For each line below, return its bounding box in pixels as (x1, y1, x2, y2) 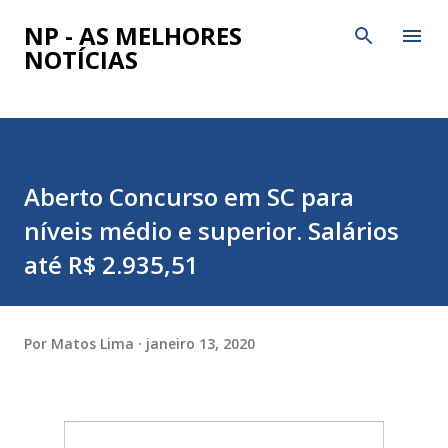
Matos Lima (51, 333, 134, 353)
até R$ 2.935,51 (24, 248, 199, 281)
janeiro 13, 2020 (146, 333, 255, 353)
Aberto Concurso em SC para (24, 180, 354, 213)
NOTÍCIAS (24, 43, 138, 76)
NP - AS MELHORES (24, 19, 242, 52)
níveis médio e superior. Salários (24, 214, 399, 247)
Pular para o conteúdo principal (118, 16, 330, 34)
